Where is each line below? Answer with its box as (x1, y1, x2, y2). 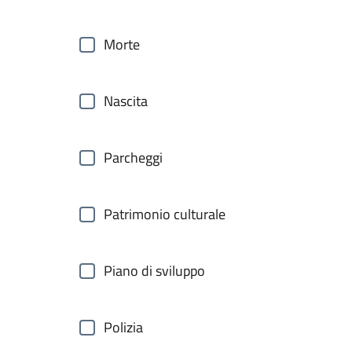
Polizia (104, 317, 143, 338)
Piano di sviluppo (104, 260, 205, 281)
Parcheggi (104, 147, 163, 168)
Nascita (104, 90, 148, 112)
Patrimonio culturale (104, 203, 225, 225)
